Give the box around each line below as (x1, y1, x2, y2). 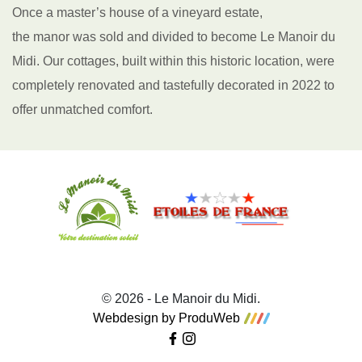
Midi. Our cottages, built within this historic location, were (12, 54, 335, 68)
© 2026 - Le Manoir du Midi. (102, 292, 260, 305)
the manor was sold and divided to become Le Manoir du (12, 30, 335, 44)
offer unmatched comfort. (12, 103, 153, 116)
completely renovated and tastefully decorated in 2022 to (12, 78, 335, 92)
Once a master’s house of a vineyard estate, (12, 6, 263, 19)
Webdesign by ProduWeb (92, 311, 240, 325)
